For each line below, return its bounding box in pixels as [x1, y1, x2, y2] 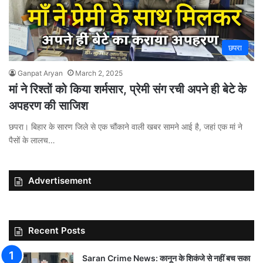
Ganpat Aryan [18, 69, 63, 78]
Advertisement [28, 175, 92, 187]
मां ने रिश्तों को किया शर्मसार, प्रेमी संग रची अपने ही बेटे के [9, 82, 247, 97]
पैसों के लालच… [9, 135, 55, 146]
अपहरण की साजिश [9, 99, 88, 113]
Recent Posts [28, 225, 85, 237]
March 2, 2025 [75, 69, 123, 78]
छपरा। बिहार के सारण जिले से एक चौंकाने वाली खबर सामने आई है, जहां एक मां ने [9, 122, 242, 132]
